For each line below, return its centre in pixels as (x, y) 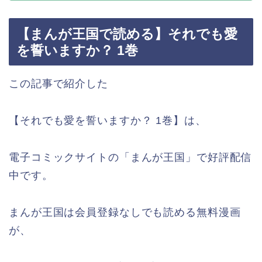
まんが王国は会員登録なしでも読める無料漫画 (125, 212)
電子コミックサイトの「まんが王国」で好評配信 (130, 157)
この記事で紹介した (58, 83)
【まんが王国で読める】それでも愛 (127, 34)
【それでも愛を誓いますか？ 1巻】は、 (108, 120)
